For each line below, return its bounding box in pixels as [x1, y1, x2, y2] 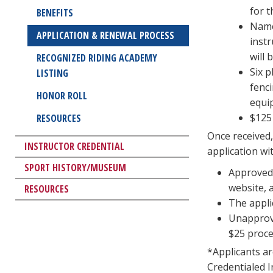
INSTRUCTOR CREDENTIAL [24, 139, 124, 153]
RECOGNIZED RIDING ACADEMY [37, 51, 157, 65]
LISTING [37, 66, 68, 80]
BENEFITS [37, 5, 73, 19]
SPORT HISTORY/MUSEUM [24, 160, 126, 174]
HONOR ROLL [37, 88, 87, 102]
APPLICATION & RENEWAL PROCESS [37, 28, 174, 42]
